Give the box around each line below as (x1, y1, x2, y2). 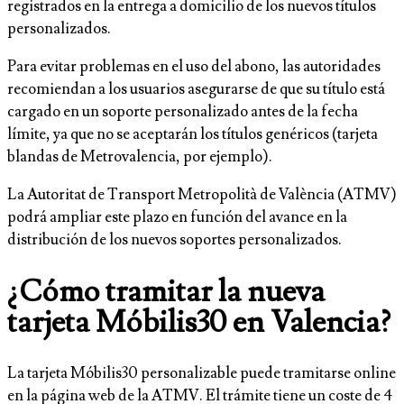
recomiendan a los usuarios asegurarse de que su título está (7, 79, 385, 100)
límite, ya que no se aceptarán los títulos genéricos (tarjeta (7, 124, 378, 145)
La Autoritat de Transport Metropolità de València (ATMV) (7, 185, 397, 206)
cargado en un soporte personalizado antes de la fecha (7, 102, 358, 123)
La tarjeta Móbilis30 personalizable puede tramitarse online (7, 363, 396, 384)
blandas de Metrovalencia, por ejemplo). (7, 147, 272, 168)
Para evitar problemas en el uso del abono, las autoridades (7, 57, 381, 78)
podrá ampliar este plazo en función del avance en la (7, 207, 347, 228)
